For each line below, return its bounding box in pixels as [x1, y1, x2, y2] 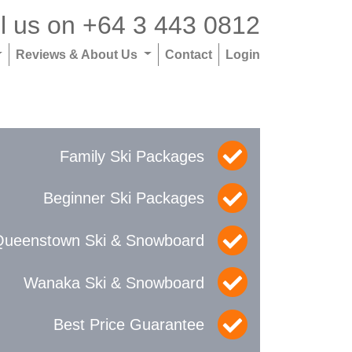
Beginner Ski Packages [43, 189, 204, 207]
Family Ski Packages [60, 147, 204, 165]
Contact [165, 46, 212, 61]
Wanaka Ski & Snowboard [24, 273, 204, 291]
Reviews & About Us [16, 46, 141, 61]
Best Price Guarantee [53, 316, 204, 334]
